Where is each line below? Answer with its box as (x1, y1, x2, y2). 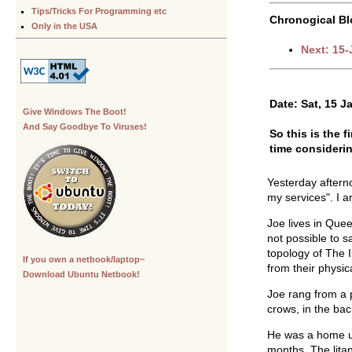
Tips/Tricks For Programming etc (31, 5, 167, 16)
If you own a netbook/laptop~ (23, 255, 145, 265)
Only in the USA (31, 20, 97, 31)
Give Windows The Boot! (23, 107, 126, 116)
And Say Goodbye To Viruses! (23, 122, 147, 131)
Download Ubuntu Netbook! (23, 269, 140, 280)
